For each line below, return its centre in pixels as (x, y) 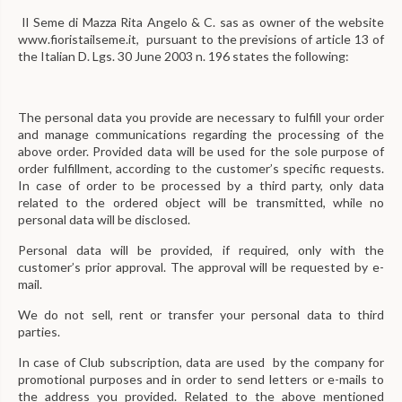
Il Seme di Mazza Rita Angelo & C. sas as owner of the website (201, 22)
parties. (39, 332)
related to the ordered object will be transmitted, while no (201, 202)
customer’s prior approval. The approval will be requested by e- (201, 267)
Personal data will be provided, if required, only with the (201, 250)
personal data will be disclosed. (104, 219)
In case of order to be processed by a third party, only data (201, 185)
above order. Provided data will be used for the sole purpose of (201, 151)
